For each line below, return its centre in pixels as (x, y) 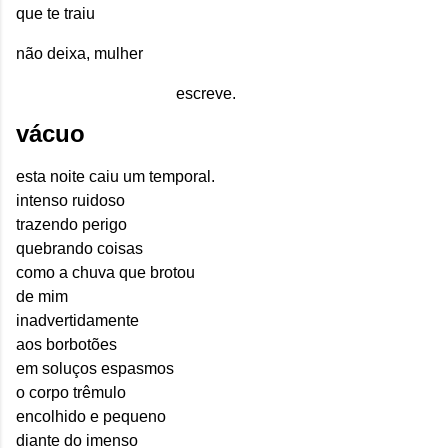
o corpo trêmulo (71, 393)
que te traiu (55, 14)
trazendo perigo (71, 225)
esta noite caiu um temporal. (115, 177)
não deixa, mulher (79, 54)
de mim (42, 297)
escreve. (206, 94)
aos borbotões (66, 345)
